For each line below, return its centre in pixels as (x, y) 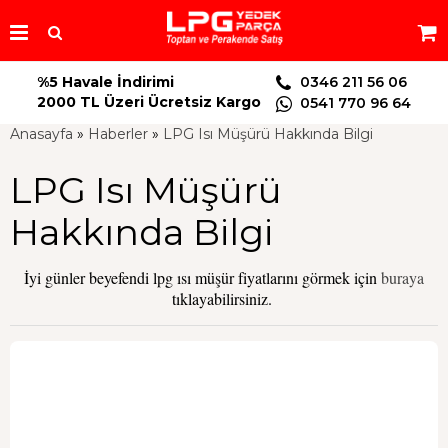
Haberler (118, 133)
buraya (402, 277)
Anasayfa (41, 133)
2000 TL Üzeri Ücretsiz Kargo (149, 102)
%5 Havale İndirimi (105, 82)
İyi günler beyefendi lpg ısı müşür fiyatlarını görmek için (202, 277)
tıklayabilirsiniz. (224, 298)
